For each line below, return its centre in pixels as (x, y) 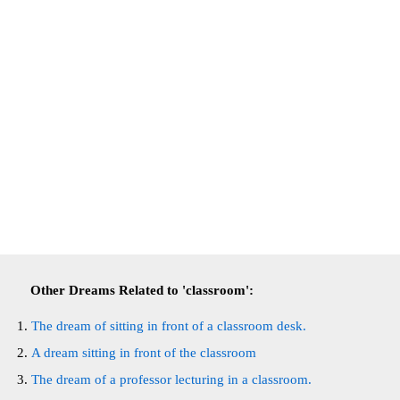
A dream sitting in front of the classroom (144, 353)
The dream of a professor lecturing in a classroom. (171, 379)
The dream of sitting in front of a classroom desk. (169, 326)
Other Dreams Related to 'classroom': (142, 290)
